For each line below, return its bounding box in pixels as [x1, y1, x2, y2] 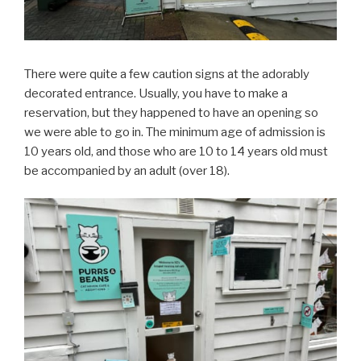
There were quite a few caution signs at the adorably [24, 66, 309, 81]
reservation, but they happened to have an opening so [24, 105, 318, 120]
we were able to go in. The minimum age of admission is [24, 124, 326, 139]
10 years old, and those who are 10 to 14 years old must [24, 143, 328, 159]
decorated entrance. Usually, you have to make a [24, 85, 288, 101]
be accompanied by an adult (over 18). [24, 163, 230, 178]
